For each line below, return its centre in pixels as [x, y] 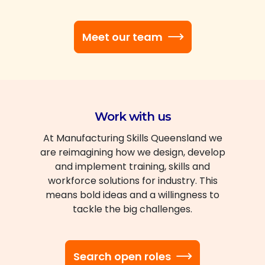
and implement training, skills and [132, 166]
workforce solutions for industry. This [132, 180]
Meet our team [122, 37]
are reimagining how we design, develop [132, 152]
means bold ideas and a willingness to [132, 195]
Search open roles [122, 256]
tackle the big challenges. [132, 209]
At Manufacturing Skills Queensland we [132, 138]
